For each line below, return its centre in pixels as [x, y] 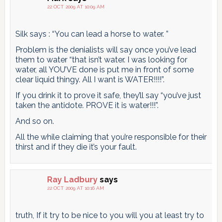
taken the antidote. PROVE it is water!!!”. [87, 105]
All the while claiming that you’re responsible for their [111, 137]
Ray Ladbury [72, 179]
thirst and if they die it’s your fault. [76, 147]
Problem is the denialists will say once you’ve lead [106, 50]
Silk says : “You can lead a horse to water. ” [92, 34]
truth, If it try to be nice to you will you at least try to [110, 215]
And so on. [34, 121]
